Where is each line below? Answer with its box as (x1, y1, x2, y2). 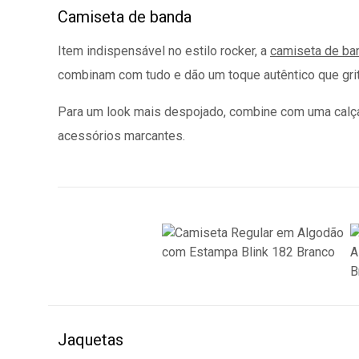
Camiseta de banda (58, 7, 192, 26)
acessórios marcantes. (58, 128, 185, 143)
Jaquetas (58, 330, 123, 349)
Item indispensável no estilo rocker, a (58, 43, 270, 58)
